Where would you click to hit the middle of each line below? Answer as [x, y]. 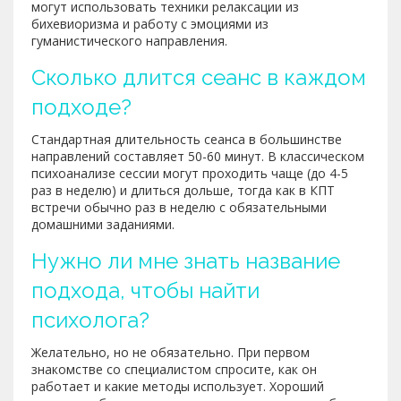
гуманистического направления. [129, 40]
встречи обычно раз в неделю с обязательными [179, 207]
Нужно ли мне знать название [186, 260]
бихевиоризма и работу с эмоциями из [150, 23]
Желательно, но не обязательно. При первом [171, 352]
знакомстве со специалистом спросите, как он [174, 369]
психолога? [90, 320]
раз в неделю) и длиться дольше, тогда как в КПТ [183, 190]
